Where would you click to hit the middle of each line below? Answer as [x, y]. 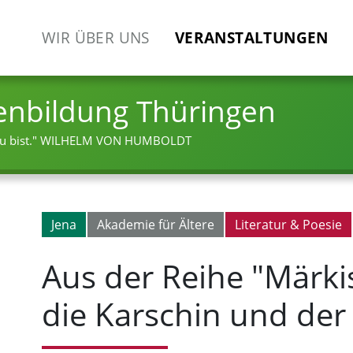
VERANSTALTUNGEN [251, 38]
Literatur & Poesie [288, 225]
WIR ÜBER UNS [96, 38]
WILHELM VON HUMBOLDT [116, 141]
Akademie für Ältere [156, 225]
